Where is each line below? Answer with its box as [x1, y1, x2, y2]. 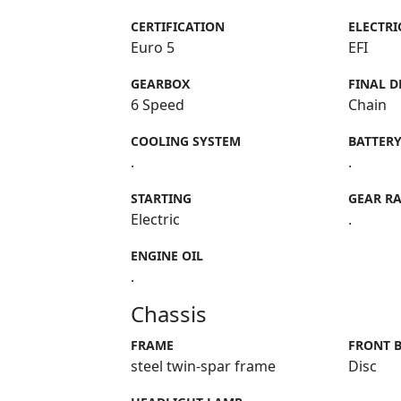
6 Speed [131, 95, 184, 115]
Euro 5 [131, 38, 175, 57]
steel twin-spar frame [131, 356, 276, 376]
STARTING [131, 190, 192, 207]
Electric [131, 209, 180, 229]
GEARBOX [131, 75, 190, 92]
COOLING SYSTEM [131, 132, 241, 149]
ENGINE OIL [131, 247, 203, 264]
